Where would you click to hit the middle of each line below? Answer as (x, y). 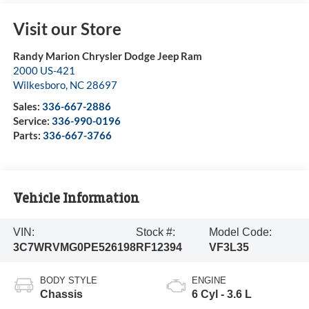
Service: (32, 121)
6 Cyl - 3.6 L (222, 295)
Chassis (61, 295)
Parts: (28, 136)
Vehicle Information (76, 198)
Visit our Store (67, 29)
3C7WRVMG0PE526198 (74, 248)
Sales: (27, 107)
